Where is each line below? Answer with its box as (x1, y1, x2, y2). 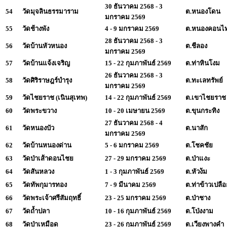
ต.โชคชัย (185, 141, 213, 149)
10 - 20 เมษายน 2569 (105, 106, 165, 115)
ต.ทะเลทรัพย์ (185, 76, 223, 84)
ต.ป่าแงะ (185, 154, 210, 162)
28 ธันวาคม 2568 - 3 (105, 36, 163, 45)
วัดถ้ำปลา (22, 207, 50, 215)
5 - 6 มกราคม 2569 (105, 141, 159, 149)
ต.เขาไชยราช (185, 93, 226, 101)
